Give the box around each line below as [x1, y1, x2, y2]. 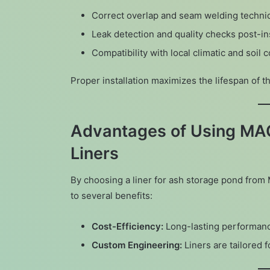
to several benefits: [71, 190, 152, 202]
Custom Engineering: [92, 239, 182, 251]
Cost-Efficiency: [92, 221, 163, 233]
